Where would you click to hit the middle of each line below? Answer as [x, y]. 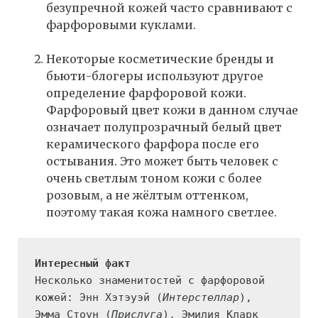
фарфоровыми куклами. [121, 25]
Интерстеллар [201, 298]
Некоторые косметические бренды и [160, 59]
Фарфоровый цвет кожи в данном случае [172, 110]
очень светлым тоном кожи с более [154, 179]
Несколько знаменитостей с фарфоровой [150, 281]
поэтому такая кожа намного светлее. [161, 213]
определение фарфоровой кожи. [146, 93]
